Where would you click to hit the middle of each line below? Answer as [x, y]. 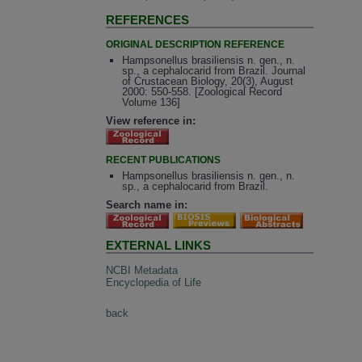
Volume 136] [151, 103]
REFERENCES [148, 20]
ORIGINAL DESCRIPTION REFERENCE [196, 44]
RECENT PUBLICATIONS [164, 160]
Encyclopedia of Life [154, 282]
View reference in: [151, 120]
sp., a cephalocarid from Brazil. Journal [213, 71]
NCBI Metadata [142, 270]
